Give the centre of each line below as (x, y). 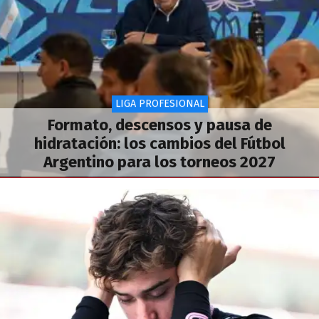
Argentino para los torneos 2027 (159, 162)
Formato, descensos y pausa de (159, 125)
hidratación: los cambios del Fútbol (159, 143)
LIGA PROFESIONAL (159, 104)
